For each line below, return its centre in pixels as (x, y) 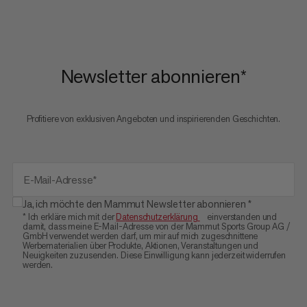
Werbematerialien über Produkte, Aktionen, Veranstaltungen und (140, 246)
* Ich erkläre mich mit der (69, 217)
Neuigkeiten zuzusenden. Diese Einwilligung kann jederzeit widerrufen (154, 255)
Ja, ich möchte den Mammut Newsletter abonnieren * (137, 204)
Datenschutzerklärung (157, 217)
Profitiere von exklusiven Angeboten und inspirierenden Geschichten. (153, 119)
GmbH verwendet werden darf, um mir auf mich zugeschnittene (140, 236)
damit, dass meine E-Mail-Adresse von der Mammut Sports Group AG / (156, 226)
